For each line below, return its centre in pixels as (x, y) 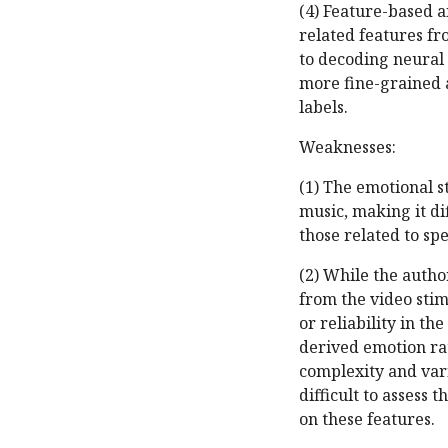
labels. (323, 107)
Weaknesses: (347, 147)
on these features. (367, 419)
